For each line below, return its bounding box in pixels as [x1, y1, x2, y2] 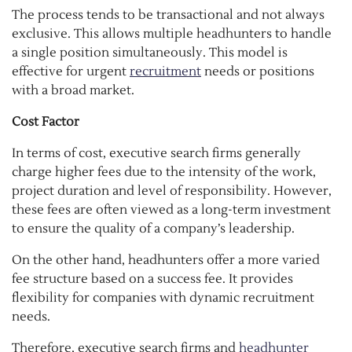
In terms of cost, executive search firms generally [12, 145, 301, 161]
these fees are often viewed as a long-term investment [12, 201, 331, 218]
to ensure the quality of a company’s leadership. [12, 220, 295, 236]
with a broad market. [12, 82, 134, 98]
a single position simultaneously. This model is [12, 44, 288, 60]
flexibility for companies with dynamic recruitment [12, 289, 314, 306]
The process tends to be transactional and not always [12, 6, 324, 23]
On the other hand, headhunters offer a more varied [12, 251, 320, 268]
